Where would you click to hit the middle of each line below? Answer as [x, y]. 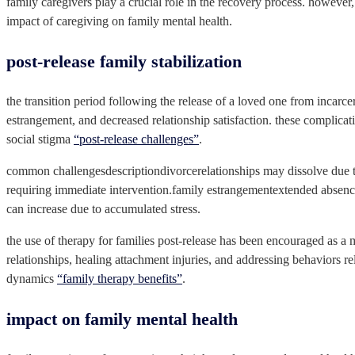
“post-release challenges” [136, 139]
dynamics [32, 278]
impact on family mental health [122, 319]
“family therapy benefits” [120, 278]
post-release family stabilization [124, 61]
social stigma [40, 139]
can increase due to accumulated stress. [103, 208]
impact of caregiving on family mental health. [119, 21]
